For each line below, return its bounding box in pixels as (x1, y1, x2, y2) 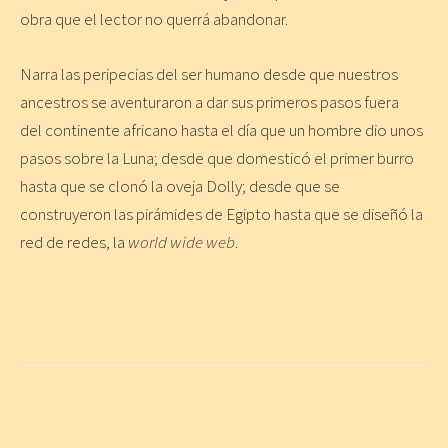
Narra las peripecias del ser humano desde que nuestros (20, 63, 398, 86)
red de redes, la (20, 231, 128, 254)
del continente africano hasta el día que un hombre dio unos (20, 119, 423, 142)
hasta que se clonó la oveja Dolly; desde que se (20, 175, 340, 198)
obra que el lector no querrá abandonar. (20, 8, 288, 31)
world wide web (128, 231, 235, 254)
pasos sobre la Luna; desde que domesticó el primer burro (20, 147, 414, 170)
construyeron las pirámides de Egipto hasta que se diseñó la (20, 203, 423, 226)
